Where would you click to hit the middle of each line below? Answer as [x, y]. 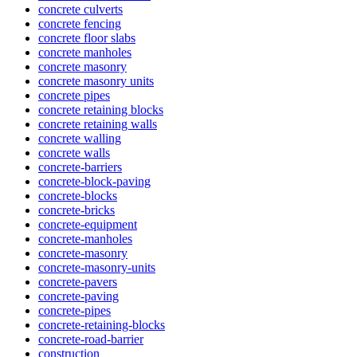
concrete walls [74, 152]
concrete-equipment [88, 224]
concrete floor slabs [87, 37]
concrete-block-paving [94, 181]
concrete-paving [78, 296]
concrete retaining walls [98, 124]
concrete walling [80, 138]
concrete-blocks [78, 195]
